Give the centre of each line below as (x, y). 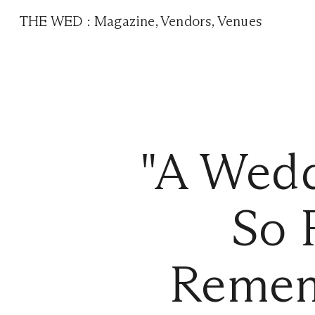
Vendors (186, 21)
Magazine (125, 21)
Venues (240, 21)
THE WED (53, 21)
